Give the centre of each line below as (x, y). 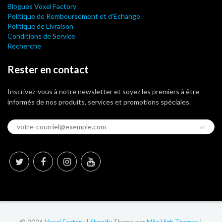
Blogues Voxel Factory (42, 6)
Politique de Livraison (40, 26)
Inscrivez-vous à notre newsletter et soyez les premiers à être (103, 91)
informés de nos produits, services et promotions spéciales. (99, 102)
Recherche (24, 46)
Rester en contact (48, 69)
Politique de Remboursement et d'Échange (74, 16)
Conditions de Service (41, 36)
